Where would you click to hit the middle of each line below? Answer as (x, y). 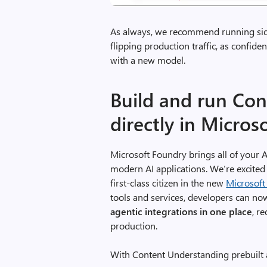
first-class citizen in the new (168, 183)
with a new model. (148, 60)
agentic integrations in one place (181, 212)
